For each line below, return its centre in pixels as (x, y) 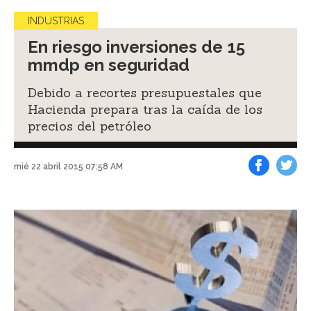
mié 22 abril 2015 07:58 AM (68, 167)
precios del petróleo (90, 126)
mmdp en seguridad (109, 65)
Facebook (275, 186)
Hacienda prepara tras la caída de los (145, 109)
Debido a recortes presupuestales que (145, 92)
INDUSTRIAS (56, 20)
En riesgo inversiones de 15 (136, 47)
